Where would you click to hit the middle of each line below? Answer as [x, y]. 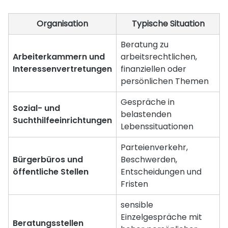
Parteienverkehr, [154, 147]
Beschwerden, [149, 159]
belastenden [146, 114]
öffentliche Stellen [51, 172]
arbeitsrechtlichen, [159, 56]
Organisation [62, 23]
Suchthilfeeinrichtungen [62, 120]
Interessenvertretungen [62, 69]
